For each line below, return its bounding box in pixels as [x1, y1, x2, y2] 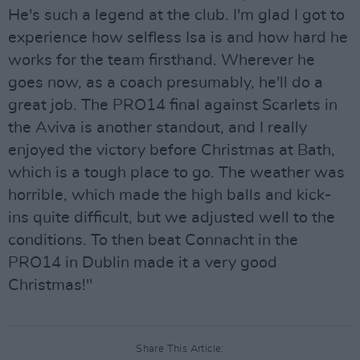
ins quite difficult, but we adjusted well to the [8, 210, 335, 226]
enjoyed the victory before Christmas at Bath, [8, 142, 335, 158]
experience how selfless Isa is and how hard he [8, 30, 348, 46]
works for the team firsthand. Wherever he [8, 52, 315, 68]
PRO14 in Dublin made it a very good [8, 255, 277, 271]
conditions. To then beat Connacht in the [8, 232, 298, 248]
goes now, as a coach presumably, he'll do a [8, 75, 323, 91]
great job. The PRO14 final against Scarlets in [8, 97, 337, 113]
